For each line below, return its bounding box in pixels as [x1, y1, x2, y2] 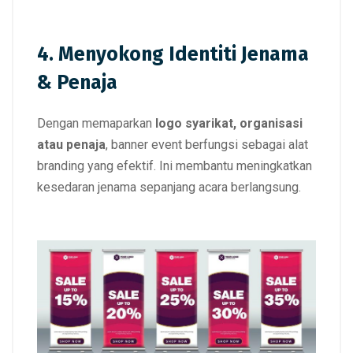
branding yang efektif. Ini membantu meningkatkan [37, 158, 312, 174]
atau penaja [37, 137, 106, 153]
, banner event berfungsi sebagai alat [106, 137, 308, 153]
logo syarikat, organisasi [155, 116, 303, 132]
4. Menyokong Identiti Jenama [37, 43, 309, 67]
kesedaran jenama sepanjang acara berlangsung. [37, 180, 301, 195]
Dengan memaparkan [37, 116, 155, 132]
